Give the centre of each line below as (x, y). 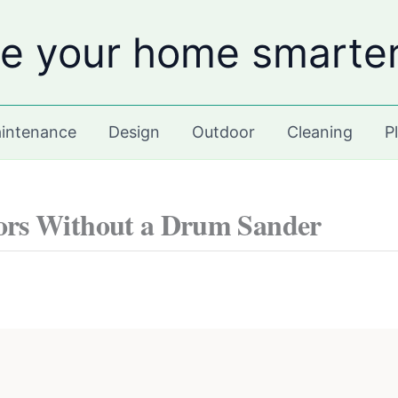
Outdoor (224, 132)
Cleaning (320, 132)
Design (135, 132)
